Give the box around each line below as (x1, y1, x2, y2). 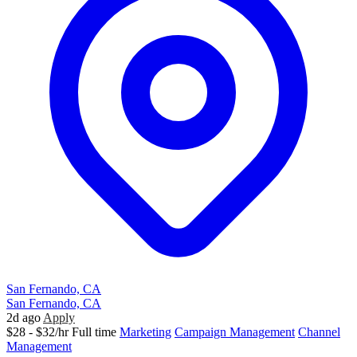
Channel (298, 325, 340, 339)
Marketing (120, 325, 171, 339)
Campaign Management (175, 325, 295, 339)
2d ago (6, 311, 41, 325)
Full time (72, 325, 116, 339)
